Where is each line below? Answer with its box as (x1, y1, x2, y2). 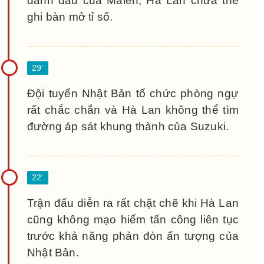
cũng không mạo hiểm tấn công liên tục (27, 213, 239, 226)
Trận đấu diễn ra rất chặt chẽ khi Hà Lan (27, 197, 239, 209)
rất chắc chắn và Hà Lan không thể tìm (27, 104, 239, 116)
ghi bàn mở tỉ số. (27, 11, 113, 23)
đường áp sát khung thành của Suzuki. (27, 120, 229, 133)
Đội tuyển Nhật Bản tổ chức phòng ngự (27, 87, 239, 100)
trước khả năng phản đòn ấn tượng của (27, 230, 239, 242)
